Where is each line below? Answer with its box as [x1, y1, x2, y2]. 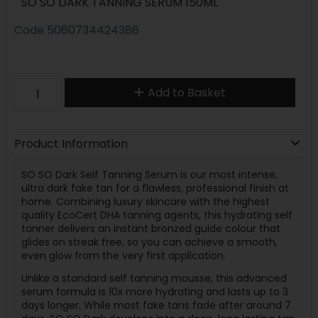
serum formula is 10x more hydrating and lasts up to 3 [21, 285, 288, 299]
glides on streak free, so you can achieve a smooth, [21, 234, 278, 249]
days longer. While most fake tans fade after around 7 [21, 298, 291, 312]
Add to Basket [147, 84, 226, 101]
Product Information [13, 135, 128, 152]
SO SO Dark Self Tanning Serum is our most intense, [21, 167, 278, 182]
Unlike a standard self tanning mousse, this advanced [21, 271, 287, 285]
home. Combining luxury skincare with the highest [21, 194, 270, 209]
